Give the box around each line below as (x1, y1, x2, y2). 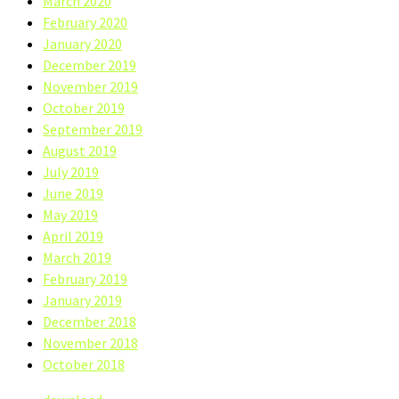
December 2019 (43, 55, 136, 74)
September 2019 (43, 119, 142, 138)
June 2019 (43, 183, 103, 202)
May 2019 (43, 205, 98, 224)
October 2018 (43, 354, 125, 373)
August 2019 (43, 141, 117, 159)
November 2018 (43, 333, 138, 352)
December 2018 (43, 312, 136, 330)
